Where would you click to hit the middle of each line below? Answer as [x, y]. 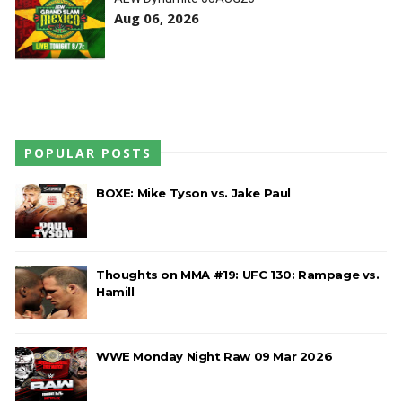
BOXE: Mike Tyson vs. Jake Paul [193, 192]
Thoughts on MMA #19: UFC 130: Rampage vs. [237, 274]
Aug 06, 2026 [156, 17]
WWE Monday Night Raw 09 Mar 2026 [214, 356]
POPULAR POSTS [87, 153]
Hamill [115, 291]
